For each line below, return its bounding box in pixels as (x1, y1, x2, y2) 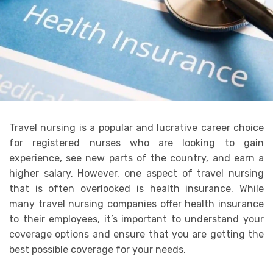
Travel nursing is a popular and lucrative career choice (9, 122, 264, 134)
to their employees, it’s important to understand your (9, 213, 264, 225)
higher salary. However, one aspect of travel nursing (9, 168, 264, 180)
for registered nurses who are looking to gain (9, 137, 264, 149)
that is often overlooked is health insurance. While (9, 183, 264, 195)
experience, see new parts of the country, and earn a (9, 152, 264, 165)
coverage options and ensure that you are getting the (9, 229, 264, 241)
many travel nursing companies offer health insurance (9, 198, 264, 210)
